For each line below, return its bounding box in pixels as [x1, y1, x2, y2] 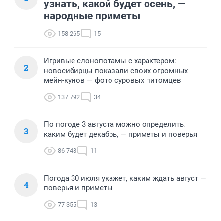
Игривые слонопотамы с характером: [44, 56, 176, 66]
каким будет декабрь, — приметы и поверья [44, 130, 197, 139]
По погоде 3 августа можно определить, [44, 120, 185, 129]
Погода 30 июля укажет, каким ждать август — [44, 174, 206, 183]
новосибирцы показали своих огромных [44, 66, 188, 75]
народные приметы [44, 10, 140, 22]
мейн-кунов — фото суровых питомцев [44, 76, 181, 85]
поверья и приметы [44, 184, 113, 193]
